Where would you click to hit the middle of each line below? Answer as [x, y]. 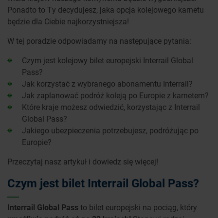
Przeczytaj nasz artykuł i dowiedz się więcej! [83, 162]
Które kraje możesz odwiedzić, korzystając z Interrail [111, 107]
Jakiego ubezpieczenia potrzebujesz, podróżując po [110, 130]
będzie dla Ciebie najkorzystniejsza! [68, 21]
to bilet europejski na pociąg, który [138, 207]
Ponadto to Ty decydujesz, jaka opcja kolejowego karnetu [106, 10]
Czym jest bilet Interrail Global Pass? [103, 183]
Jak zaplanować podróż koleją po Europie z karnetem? [115, 95]
